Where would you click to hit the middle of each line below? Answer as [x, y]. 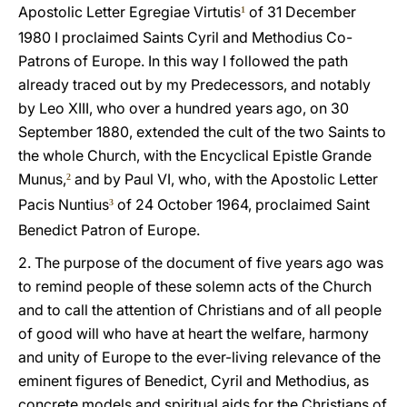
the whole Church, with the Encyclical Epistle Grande [195, 155]
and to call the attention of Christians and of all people [200, 310]
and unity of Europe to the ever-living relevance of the [199, 357]
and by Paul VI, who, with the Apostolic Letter [224, 179]
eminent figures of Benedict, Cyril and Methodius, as [194, 381]
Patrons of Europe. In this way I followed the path [183, 61]
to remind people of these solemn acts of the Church [195, 286]
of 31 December [301, 12]
